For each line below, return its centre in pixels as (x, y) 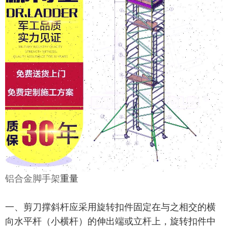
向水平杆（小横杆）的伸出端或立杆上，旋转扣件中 (110, 222)
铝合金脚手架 (33, 179)
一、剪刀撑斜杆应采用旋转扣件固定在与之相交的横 (110, 207)
